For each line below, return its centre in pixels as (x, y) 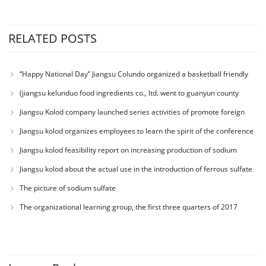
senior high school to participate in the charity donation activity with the (127, 107)
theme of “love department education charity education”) (104, 122)
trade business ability (45, 126)
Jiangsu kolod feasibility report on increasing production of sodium (128, 150)
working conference (43, 221)
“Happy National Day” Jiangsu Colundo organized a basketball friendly (134, 74)
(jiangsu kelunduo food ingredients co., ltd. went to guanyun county (129, 93)
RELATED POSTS (52, 39)
